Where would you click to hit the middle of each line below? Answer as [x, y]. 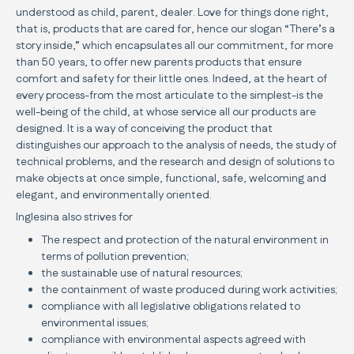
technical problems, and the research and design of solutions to [175, 162]
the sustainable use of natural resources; [142, 273]
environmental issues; [95, 323]
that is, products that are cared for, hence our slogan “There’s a [175, 29]
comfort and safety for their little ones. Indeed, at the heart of [171, 79]
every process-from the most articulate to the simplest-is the [169, 95]
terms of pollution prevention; [115, 256]
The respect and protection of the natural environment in [185, 240]
